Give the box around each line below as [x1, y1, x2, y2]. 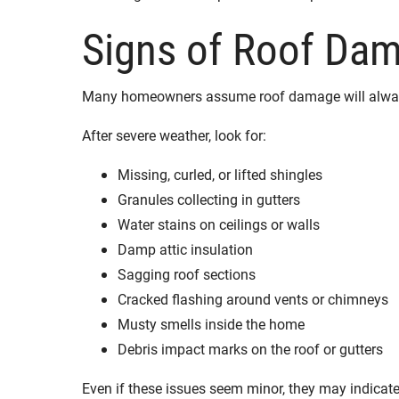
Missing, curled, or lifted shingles [118, 164, 322, 183]
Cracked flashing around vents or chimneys [118, 289, 388, 308]
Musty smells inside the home [118, 313, 305, 333]
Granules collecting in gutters [118, 189, 300, 208]
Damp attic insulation [118, 239, 253, 258]
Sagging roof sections [118, 264, 256, 283]
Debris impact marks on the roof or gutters [118, 338, 383, 358]
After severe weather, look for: [82, 125, 266, 144]
